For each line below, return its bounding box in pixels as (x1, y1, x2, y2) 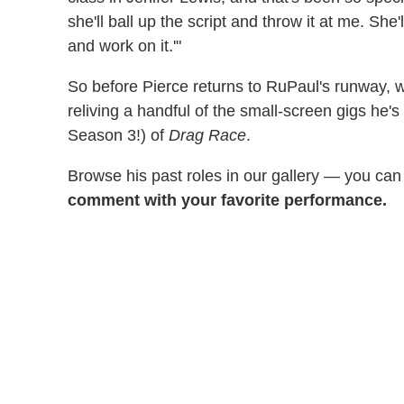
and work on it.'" (68, 37, 181, 56)
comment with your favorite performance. (68, 191, 387, 210)
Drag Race (169, 126, 246, 145)
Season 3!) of (68, 126, 169, 145)
